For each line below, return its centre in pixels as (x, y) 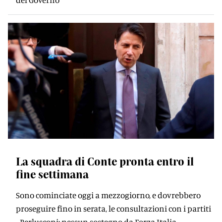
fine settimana (52, 174)
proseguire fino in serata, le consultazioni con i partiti (113, 208)
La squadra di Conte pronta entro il (105, 161)
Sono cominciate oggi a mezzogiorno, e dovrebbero (108, 195)
